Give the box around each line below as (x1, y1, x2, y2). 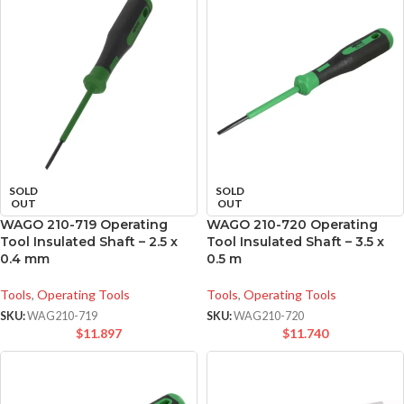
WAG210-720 (234, 309, 304, 324)
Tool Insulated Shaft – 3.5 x (207, 234, 384, 251)
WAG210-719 (27, 309, 97, 324)
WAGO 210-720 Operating (207, 216, 378, 234)
